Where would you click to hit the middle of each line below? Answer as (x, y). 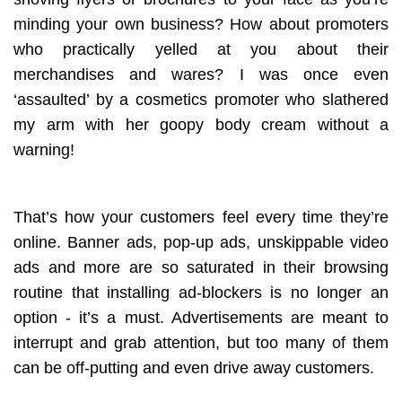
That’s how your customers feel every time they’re (201, 217)
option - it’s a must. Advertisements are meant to (201, 317)
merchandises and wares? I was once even (201, 74)
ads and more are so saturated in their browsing (201, 267)
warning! (46, 149)
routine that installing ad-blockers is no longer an (201, 292)
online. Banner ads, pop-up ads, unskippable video (201, 242)
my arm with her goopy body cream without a (201, 124)
